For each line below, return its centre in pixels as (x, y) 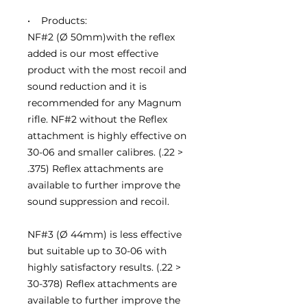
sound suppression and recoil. (98, 201)
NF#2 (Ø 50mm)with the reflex (101, 37)
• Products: (57, 20)
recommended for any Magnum (105, 102)
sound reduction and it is (87, 86)
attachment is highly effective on (107, 135)
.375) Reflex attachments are (95, 168)
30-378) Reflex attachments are (102, 283)
